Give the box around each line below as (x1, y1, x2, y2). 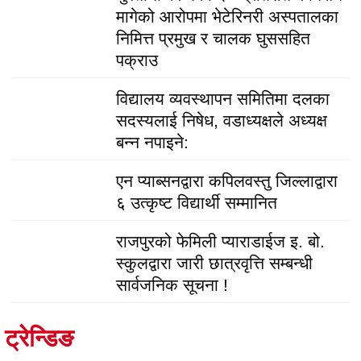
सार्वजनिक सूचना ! (115, 275, 228, 294)
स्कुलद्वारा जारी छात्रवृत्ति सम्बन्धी (115, 253, 313, 272)
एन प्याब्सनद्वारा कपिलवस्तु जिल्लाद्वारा (115, 171, 338, 190)
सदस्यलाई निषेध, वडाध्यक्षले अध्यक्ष (115, 110, 327, 130)
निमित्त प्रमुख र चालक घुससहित (115, 28, 310, 48)
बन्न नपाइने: (115, 132, 189, 151)
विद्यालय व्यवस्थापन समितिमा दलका (115, 89, 330, 108)
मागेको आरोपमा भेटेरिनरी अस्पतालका (115, 6, 338, 26)
